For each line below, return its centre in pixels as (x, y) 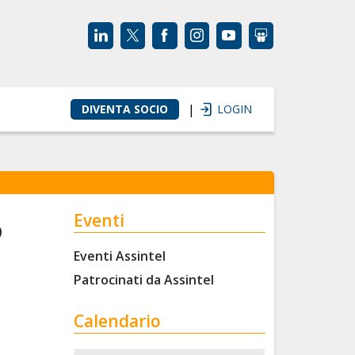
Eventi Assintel (120, 256)
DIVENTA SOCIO (125, 109)
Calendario (118, 321)
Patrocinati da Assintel (144, 280)
